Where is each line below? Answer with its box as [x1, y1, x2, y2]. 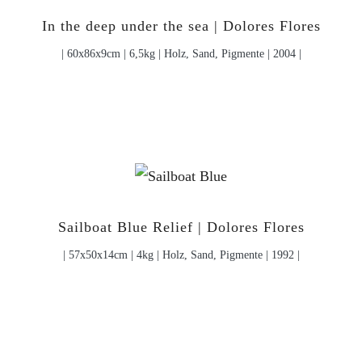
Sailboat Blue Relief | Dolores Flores [57, 219, 305, 236]
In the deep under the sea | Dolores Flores [41, 18, 321, 35]
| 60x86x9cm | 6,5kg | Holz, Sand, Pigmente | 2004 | [61, 47, 301, 61]
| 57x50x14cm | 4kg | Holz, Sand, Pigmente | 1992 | [62, 248, 300, 262]
